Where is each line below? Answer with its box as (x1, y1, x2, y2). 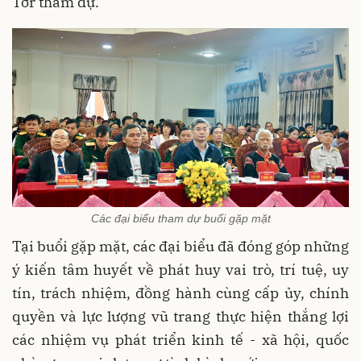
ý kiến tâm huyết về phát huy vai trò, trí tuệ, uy (12, 259, 349, 279)
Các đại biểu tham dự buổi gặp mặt (90, 211, 271, 225)
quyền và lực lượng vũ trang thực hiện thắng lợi (12, 306, 349, 326)
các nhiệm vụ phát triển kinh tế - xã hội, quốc (12, 330, 349, 349)
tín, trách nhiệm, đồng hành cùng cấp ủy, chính (12, 283, 349, 302)
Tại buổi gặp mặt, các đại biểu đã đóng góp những (12, 236, 349, 255)
